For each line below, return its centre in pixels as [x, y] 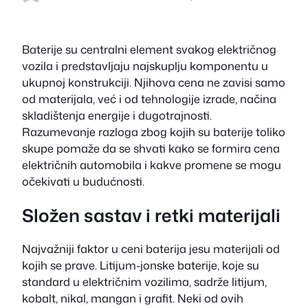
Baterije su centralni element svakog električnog [149, 49]
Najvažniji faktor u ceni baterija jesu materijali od [151, 249]
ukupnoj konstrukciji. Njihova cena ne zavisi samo [154, 82]
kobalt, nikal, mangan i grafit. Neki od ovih [133, 298]
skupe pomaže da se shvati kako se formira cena [151, 148]
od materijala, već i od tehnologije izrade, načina [149, 99]
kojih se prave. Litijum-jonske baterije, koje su [141, 265]
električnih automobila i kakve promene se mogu [152, 165]
